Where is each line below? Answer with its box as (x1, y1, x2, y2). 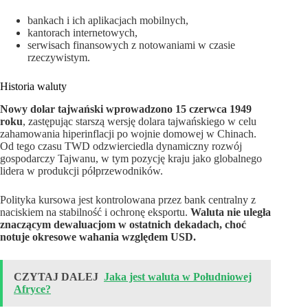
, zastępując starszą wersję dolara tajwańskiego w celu (23, 115, 256, 127)
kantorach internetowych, (27, 26, 137, 38)
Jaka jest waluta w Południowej (104, 270, 252, 283)
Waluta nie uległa (190, 206, 271, 218)
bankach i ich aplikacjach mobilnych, (27, 14, 188, 26)
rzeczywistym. (27, 51, 90, 63)
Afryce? (14, 283, 51, 295)
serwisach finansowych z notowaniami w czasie (27, 38, 235, 51)
